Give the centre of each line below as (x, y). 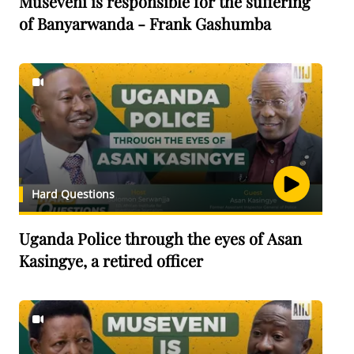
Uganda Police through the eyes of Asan (103, 238)
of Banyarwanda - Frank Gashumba (145, 23)
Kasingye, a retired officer (111, 260)
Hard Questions (73, 194)
